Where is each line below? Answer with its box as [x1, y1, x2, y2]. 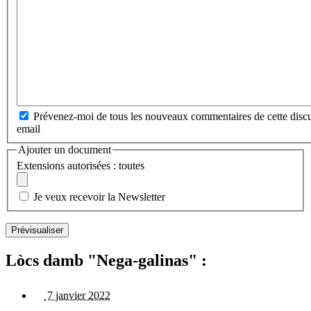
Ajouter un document [18, 143, 111, 155]
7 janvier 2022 [44, 289, 110, 302]
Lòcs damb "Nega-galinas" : [6, 251, 207, 270]
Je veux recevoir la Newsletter [33, 191, 165, 203]
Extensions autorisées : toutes [17, 160, 144, 172]
